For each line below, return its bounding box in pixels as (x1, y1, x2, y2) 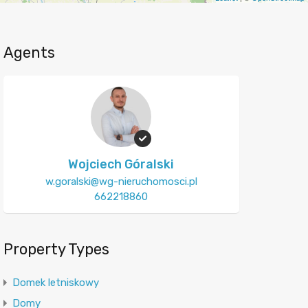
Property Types (3, 240, 109, 258)
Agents (3, 43, 55, 62)
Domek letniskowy (12, 276, 99, 289)
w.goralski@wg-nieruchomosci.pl (45, 175, 197, 188)
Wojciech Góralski (68, 157, 175, 172)
